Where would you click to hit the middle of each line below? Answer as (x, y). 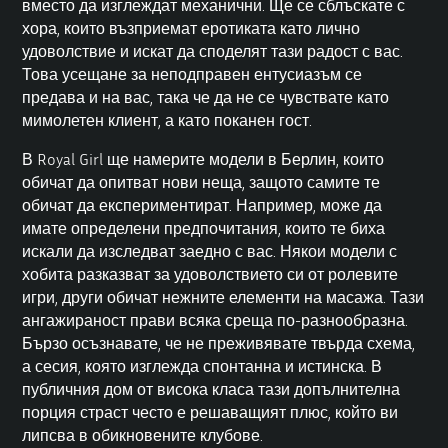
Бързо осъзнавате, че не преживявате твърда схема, (219, 343)
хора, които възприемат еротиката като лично (191, 28)
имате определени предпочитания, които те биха (204, 228)
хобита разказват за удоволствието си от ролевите (210, 274)
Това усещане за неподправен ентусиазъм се (192, 74)
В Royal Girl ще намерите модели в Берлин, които (203, 159)
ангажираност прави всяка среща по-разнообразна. (215, 320)
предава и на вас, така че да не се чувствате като (206, 97)
